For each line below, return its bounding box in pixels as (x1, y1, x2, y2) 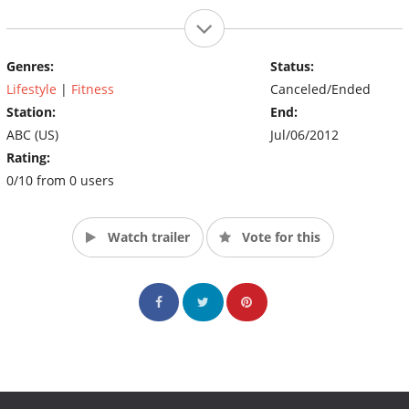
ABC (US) (6, 125, 58, 143)
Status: (269, 57, 314, 75)
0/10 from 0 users (6, 171, 114, 189)
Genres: (6, 57, 54, 75)
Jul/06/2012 (269, 125, 339, 143)
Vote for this (237, 227, 320, 246)
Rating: (6, 148, 50, 166)
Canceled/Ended (269, 79, 371, 98)
